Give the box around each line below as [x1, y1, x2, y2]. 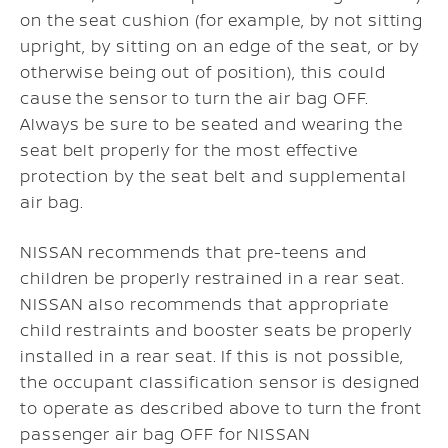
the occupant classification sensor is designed [20, 370, 421, 393]
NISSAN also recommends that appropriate [20, 292, 390, 315]
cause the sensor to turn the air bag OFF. [20, 86, 369, 109]
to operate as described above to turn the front [20, 396, 423, 419]
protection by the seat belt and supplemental [20, 164, 407, 187]
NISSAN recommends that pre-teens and [20, 240, 368, 263]
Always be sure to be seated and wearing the [20, 112, 403, 135]
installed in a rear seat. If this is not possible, [20, 344, 404, 367]
